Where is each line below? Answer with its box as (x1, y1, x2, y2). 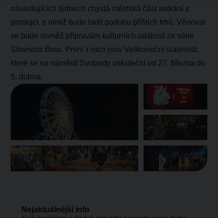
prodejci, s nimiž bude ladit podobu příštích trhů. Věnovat (11, 18, 206, 27)
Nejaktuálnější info (21, 205, 90, 214)
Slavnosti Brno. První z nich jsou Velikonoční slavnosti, (11, 45, 200, 54)
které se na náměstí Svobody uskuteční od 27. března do (11, 59, 206, 68)
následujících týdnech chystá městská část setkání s (11, 4, 190, 13)
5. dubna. (11, 73, 43, 81)
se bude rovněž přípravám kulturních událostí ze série (11, 32, 195, 40)
